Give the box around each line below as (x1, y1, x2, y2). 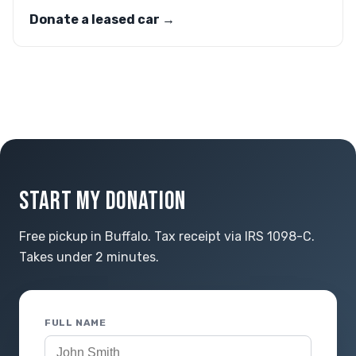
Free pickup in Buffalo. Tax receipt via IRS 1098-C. (19, 229, 315, 244)
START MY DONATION (19, 186, 186, 217)
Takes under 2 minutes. (19, 250, 159, 265)
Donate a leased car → (29, 12, 175, 27)
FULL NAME (44, 317, 106, 328)
